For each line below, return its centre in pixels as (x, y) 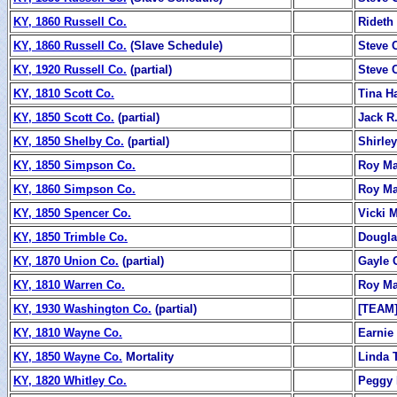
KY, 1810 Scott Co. (64, 93)
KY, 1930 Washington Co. (82, 308)
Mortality (148, 356)
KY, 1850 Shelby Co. (69, 141)
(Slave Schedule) (175, 45)
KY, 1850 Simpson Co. (74, 165)
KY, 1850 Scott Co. (64, 117)
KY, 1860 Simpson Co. (74, 189)
